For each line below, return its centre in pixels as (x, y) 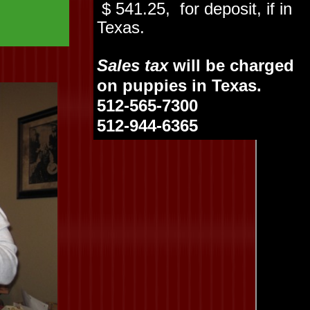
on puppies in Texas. (179, 85)
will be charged (231, 65)
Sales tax (133, 65)
